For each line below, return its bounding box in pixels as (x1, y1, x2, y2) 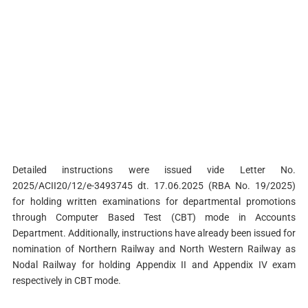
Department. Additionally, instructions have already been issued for (12, 228, 296, 239)
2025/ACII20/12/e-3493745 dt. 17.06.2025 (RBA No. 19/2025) (12, 180, 296, 192)
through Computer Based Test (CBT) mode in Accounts (12, 212, 296, 223)
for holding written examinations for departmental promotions (12, 196, 296, 208)
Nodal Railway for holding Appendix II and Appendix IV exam (12, 259, 296, 271)
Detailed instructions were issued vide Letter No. (12, 164, 296, 176)
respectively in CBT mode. (12, 275, 121, 287)
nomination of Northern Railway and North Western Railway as (12, 243, 296, 255)
